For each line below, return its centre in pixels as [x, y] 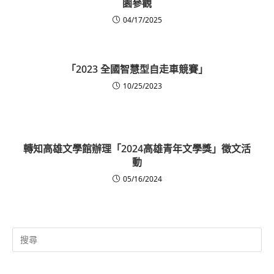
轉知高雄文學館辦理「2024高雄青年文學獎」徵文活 [137, 148]
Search [24, 233]
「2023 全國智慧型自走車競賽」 [137, 69]
